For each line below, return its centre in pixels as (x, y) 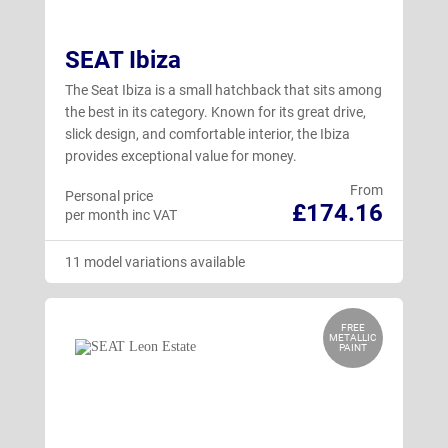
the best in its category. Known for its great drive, (215, 111)
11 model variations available (155, 261)
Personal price (109, 195)
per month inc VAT (121, 214)
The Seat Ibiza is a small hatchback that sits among (223, 89)
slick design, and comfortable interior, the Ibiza (207, 133)
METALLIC (353, 337)
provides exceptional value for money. (182, 155)
